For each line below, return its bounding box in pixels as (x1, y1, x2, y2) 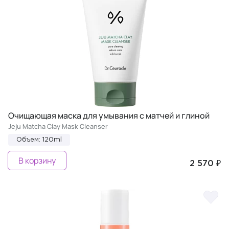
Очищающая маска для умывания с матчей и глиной (8, 109, 210, 121)
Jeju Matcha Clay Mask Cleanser (8, 121, 108, 131)
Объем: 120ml (16, 136, 62, 143)
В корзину (18, 154, 56, 166)
